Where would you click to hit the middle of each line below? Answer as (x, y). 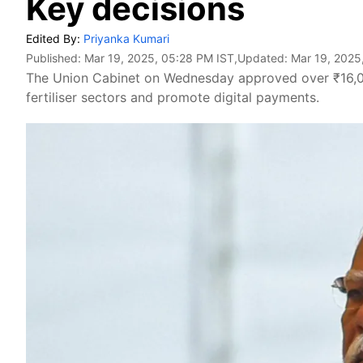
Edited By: (55, 38)
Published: (55, 58)
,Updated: (263, 58)
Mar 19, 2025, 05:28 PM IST (159, 58)
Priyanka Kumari (126, 38)
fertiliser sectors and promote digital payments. (173, 97)
